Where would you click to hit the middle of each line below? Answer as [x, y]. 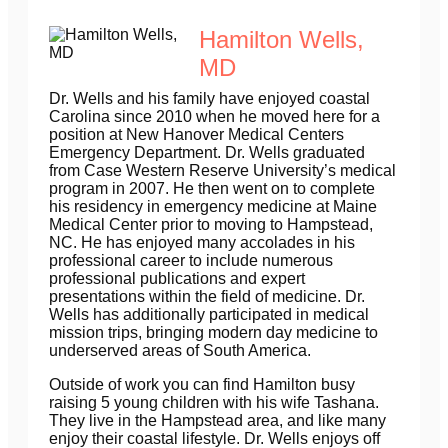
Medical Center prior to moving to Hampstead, [211, 225]
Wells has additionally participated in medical [209, 315]
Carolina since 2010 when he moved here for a [214, 117]
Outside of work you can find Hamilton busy [202, 385]
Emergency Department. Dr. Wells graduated [207, 153]
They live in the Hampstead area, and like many [217, 421]
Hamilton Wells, [281, 40]
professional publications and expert [177, 279]
